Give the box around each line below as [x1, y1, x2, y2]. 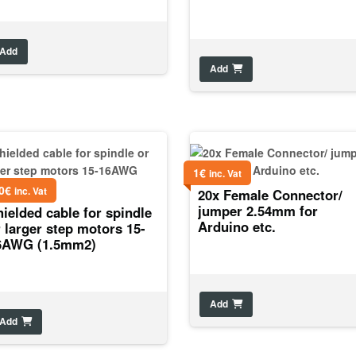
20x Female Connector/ [198, 184, 343, 204]
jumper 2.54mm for [198, 200, 319, 220]
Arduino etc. [198, 216, 277, 236]
